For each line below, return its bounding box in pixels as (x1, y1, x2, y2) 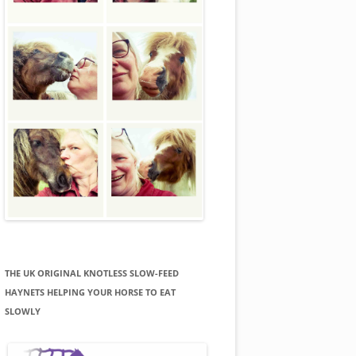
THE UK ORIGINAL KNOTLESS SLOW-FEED (5, 266, 179, 279)
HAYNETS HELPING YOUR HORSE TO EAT (5, 285, 176, 298)
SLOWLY (5, 304, 41, 317)
